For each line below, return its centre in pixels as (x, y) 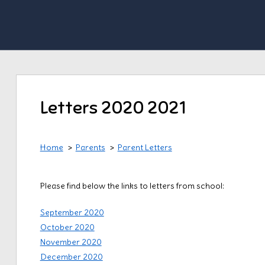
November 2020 (71, 242)
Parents (90, 147)
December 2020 (71, 257)
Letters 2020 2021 (113, 108)
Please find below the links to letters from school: (132, 186)
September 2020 (72, 212)
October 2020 (67, 227)
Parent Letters (145, 147)
